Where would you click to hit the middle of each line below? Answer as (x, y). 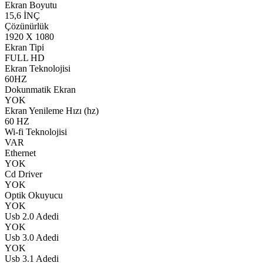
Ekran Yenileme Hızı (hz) (52, 110)
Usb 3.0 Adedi (32, 237)
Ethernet (20, 153)
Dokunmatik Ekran (40, 89)
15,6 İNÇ (22, 15)
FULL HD (25, 58)
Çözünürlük (27, 26)
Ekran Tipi (24, 47)
